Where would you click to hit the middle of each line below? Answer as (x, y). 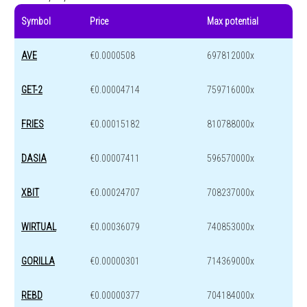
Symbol (36, 22)
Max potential (233, 22)
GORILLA (38, 261)
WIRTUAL (39, 227)
